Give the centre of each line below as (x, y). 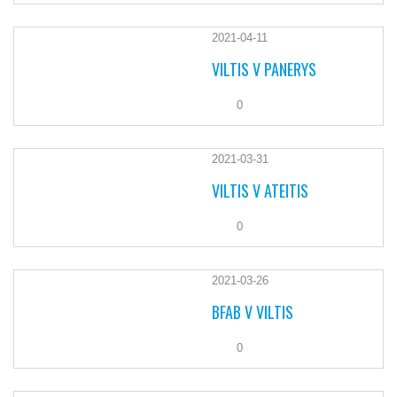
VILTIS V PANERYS (265, 69)
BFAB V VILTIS (253, 311)
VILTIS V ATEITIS (261, 190)
